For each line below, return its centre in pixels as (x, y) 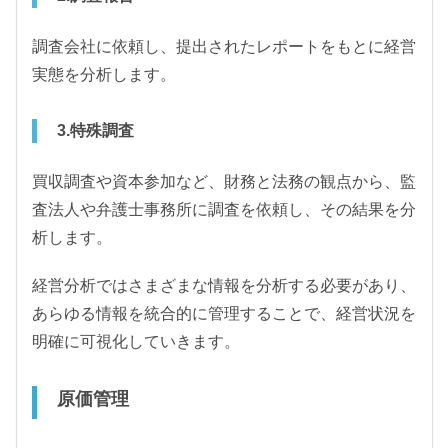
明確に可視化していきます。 (136, 341)
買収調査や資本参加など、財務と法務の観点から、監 (224, 181)
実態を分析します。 (104, 74)
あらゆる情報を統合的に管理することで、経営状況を (224, 313)
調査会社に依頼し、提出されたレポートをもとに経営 (224, 46)
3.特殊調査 (95, 130)
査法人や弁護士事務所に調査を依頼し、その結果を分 (224, 209)
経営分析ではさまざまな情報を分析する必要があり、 (224, 285)
